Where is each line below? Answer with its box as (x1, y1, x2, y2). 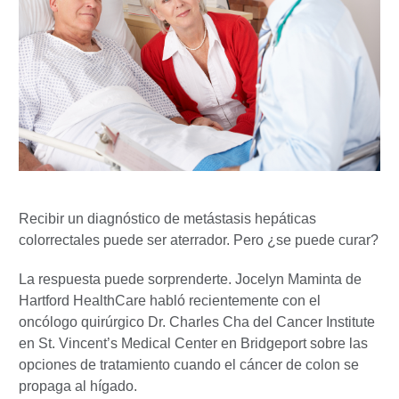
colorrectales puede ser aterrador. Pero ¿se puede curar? (19, 232, 379, 248)
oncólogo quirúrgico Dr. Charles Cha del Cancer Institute (19, 313, 375, 330)
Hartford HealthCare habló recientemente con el (19, 292, 321, 308)
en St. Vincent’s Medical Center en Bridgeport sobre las (19, 335, 368, 351)
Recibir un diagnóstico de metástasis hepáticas (19, 210, 316, 226)
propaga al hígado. (19, 378, 137, 394)
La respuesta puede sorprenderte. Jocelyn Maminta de (19, 271, 362, 287)
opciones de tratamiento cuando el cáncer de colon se (19, 356, 359, 372)
